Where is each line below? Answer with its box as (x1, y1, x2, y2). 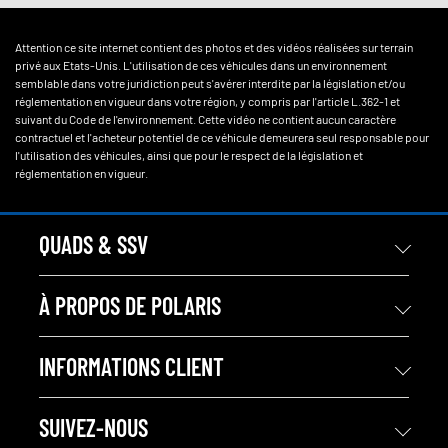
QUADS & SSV (39, 230, 148, 260)
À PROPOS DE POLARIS (39, 291, 221, 321)
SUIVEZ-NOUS (39, 413, 148, 443)
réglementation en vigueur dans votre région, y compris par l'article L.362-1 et (15, 94, 400, 109)
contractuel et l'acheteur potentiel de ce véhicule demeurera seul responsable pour (15, 130, 429, 145)
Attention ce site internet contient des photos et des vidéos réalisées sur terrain (15, 40, 413, 55)
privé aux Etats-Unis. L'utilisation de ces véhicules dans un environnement (15, 58, 387, 73)
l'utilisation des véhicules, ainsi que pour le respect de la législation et (15, 148, 363, 163)
